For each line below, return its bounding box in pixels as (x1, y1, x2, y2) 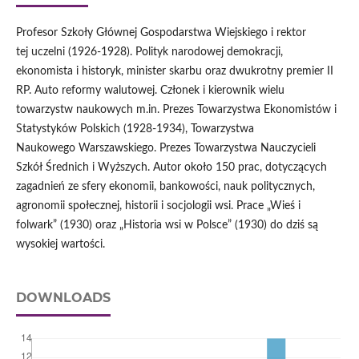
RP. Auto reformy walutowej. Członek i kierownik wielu (15, 85, 284, 97)
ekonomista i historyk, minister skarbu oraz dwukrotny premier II (15, 66, 333, 78)
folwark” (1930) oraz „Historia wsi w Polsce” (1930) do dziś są (15, 220, 318, 232)
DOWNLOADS (15, 290, 111, 306)
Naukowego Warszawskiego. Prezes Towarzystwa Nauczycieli (15, 143, 316, 155)
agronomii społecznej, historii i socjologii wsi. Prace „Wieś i (15, 200, 301, 212)
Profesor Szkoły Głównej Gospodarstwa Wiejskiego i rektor (15, 27, 306, 39)
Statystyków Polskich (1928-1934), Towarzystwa (15, 123, 254, 135)
